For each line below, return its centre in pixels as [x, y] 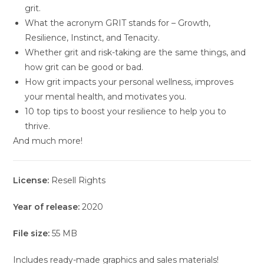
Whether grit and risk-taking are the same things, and [136, 52]
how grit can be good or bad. [84, 67]
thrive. [38, 126]
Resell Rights [79, 180]
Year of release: [47, 207]
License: [32, 180]
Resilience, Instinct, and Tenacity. [93, 37]
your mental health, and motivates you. [106, 96]
